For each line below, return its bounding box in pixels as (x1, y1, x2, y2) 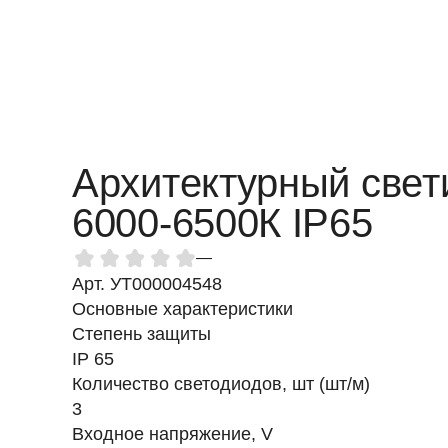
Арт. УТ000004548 (72, 274, 222, 294)
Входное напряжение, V (72, 424, 273, 444)
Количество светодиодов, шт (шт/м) (72, 374, 370, 394)
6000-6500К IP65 (72, 200, 373, 246)
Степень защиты (72, 324, 211, 344)
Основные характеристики (72, 299, 293, 319)
